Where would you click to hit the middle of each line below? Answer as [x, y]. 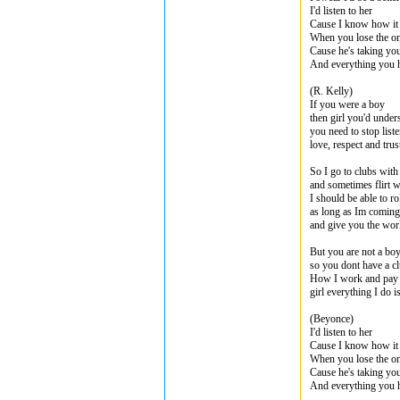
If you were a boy [347, 104]
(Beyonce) [332, 319]
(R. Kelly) [331, 91]
